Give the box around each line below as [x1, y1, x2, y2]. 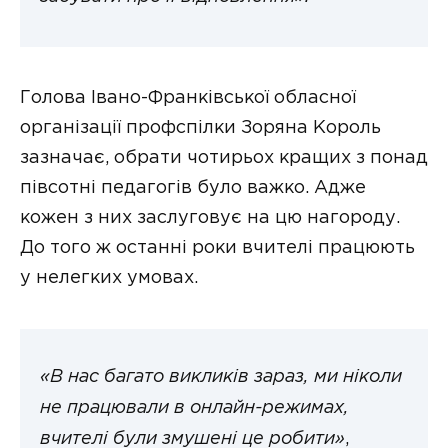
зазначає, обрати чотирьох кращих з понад [20, 149, 428, 166]
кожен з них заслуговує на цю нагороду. [20, 209, 400, 226]
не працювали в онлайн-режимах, [40, 400, 349, 418]
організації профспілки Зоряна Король [20, 119, 381, 136]
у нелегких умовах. [20, 269, 198, 286]
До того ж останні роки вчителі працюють [20, 239, 415, 256]
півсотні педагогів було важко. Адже [20, 179, 366, 196]
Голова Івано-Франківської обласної [20, 89, 356, 106]
